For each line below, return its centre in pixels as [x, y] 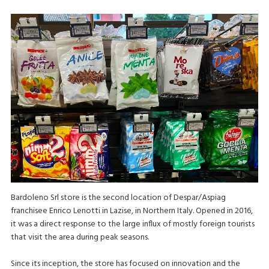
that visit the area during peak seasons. [80, 238]
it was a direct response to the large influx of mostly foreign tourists [132, 225]
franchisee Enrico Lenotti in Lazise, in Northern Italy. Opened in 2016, [131, 211]
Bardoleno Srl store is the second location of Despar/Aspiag [118, 198]
